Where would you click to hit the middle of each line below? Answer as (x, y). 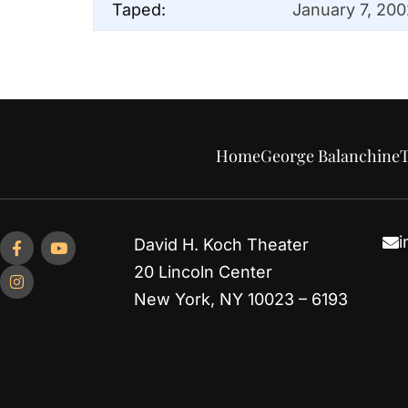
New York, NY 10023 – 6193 (240, 299)
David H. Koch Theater (221, 244)
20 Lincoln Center (203, 271)
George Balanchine (330, 155)
